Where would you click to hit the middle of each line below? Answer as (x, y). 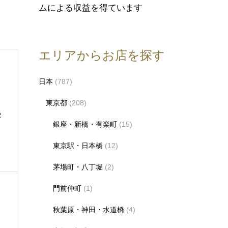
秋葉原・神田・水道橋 (89, 210)
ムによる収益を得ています (91, 8)
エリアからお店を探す (102, 55)
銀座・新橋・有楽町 (85, 124)
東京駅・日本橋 (78, 146)
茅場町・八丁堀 (78, 167)
